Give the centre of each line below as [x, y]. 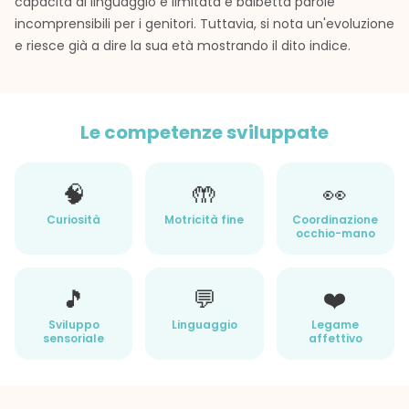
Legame [336, 324]
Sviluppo [73, 324]
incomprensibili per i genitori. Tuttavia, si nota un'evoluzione [204, 23]
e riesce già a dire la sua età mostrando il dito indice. [184, 45]
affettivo [335, 338]
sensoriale [74, 338]
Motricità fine [204, 219]
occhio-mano [335, 233]
